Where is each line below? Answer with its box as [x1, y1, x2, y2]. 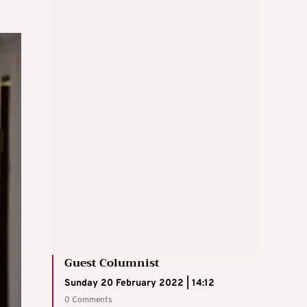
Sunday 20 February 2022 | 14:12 [64, 277, 214, 289]
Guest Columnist [64, 253, 160, 273]
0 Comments [64, 294, 112, 306]
